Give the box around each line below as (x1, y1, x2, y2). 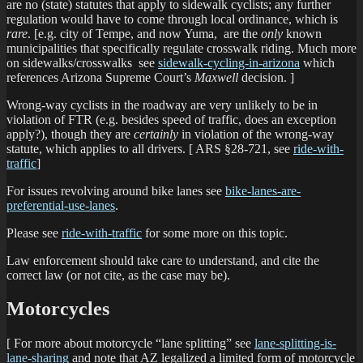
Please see (6, 225, 62, 240)
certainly (134, 126, 178, 141)
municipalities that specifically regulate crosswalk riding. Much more (6, 41, 357, 55)
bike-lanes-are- (225, 183, 301, 198)
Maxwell (194, 70, 238, 84)
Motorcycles (6, 298, 109, 320)
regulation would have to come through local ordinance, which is (6, 11, 338, 26)
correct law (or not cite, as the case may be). (6, 267, 230, 282)
